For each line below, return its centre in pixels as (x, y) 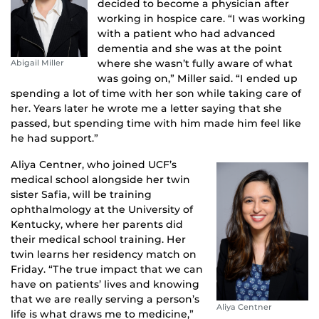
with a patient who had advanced (187, 33)
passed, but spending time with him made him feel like (156, 123)
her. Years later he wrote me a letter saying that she (146, 108)
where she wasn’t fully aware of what (195, 63)
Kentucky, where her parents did (97, 224)
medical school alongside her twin (100, 179)
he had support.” (54, 138)
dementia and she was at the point (190, 48)
